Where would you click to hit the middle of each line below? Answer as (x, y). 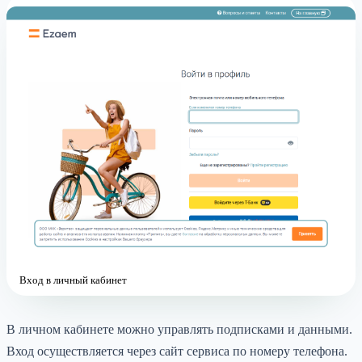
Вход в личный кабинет (73, 280)
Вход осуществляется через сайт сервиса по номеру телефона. (177, 351)
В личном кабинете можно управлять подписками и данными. (179, 330)
